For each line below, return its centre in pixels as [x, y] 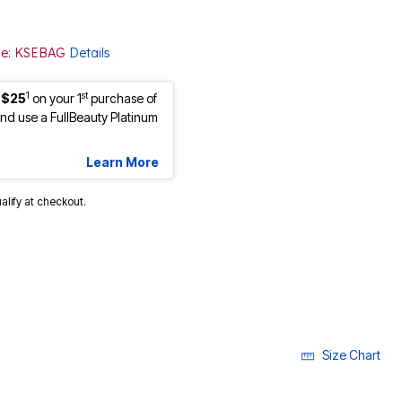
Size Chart [351, 355]
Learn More [122, 162]
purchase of [122, 99]
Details [90, 53]
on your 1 [57, 99]
